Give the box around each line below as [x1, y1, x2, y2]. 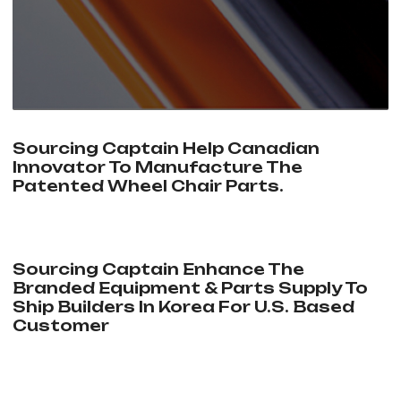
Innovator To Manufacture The [12, 158, 303, 177]
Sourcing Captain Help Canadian [12, 139, 320, 158]
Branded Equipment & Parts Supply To [12, 278, 368, 298]
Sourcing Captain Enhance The [12, 260, 304, 279]
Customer [12, 316, 109, 336]
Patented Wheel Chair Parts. [12, 176, 284, 196]
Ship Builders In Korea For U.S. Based [12, 297, 354, 317]
